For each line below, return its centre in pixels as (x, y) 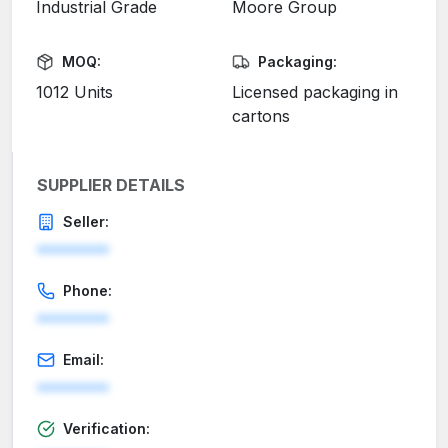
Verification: (106, 429)
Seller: (86, 222)
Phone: (87, 291)
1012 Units (74, 92)
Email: (83, 360)
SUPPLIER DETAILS (111, 185)
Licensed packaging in (315, 92)
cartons (261, 116)
